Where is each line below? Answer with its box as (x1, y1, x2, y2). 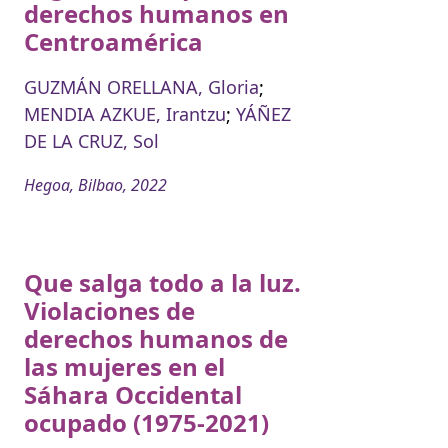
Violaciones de (24, 293, 195, 327)
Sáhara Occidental (24, 377, 242, 411)
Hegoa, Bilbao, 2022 (24, 173, 167, 196)
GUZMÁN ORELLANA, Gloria (24, 74, 259, 99)
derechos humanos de (24, 321, 288, 355)
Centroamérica (24, 24, 203, 58)
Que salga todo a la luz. (24, 265, 301, 299)
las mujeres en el (24, 349, 225, 383)
